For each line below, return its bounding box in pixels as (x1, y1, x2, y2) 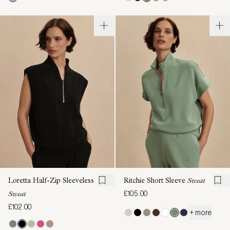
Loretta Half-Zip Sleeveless (8, 177, 94, 185)
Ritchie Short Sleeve (124, 177, 187, 185)
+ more (188, 208, 212, 217)
